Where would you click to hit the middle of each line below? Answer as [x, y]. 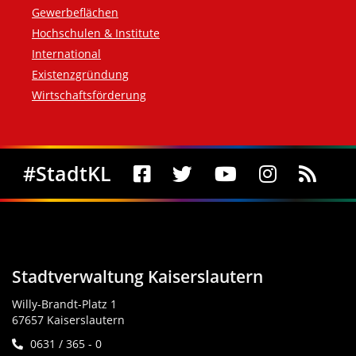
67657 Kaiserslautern [68, 319]
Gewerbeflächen [75, 13]
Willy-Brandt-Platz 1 [64, 304]
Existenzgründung [80, 75]
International [66, 54]
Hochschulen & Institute [96, 33]
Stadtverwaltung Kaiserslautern [137, 276]
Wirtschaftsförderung [89, 95]
